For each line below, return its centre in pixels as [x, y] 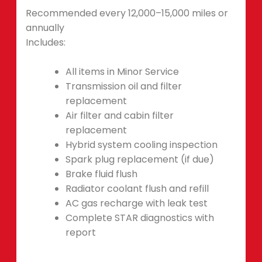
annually [45, 27]
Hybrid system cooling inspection [142, 145]
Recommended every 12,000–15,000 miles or [127, 13]
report [81, 233]
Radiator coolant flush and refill [137, 189]
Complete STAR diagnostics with [140, 218]
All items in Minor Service [122, 72]
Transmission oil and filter [124, 87]
